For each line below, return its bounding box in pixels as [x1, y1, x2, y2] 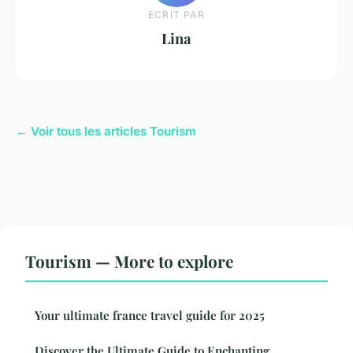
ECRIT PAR [148, 8, 205, 20]
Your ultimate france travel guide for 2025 [35, 307, 265, 324]
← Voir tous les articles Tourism [16, 124, 196, 139]
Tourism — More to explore [25, 250, 233, 273]
